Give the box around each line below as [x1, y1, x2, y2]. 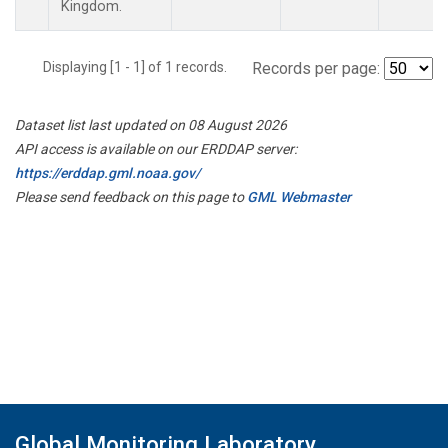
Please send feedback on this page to [15, 188, 247, 205]
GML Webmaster [247, 188, 351, 205]
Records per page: [252, 58, 380, 78]
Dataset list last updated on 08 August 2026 [15, 116, 287, 133]
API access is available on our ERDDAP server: [15, 140, 297, 157]
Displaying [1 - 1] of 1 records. [43, 58, 239, 75]
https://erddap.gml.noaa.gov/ [15, 164, 200, 181]
